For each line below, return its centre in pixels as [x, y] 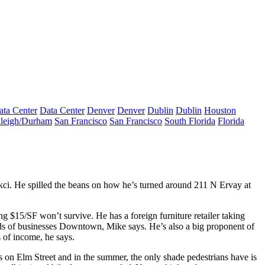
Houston [220, 110]
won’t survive [65, 216]
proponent [225, 226]
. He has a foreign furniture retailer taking [168, 216]
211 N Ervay [218, 185]
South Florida [190, 121]
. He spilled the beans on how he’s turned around [102, 185]
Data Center [62, 110]
